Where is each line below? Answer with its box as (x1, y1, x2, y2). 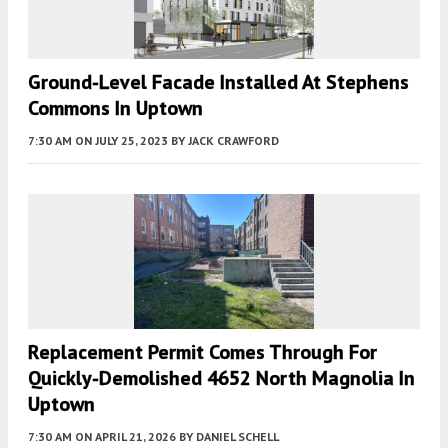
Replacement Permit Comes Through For (28, 339, 377, 366)
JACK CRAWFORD (188, 133, 279, 149)
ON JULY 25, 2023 (75, 133, 168, 149)
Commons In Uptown (28, 95, 203, 122)
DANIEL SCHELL (196, 429, 279, 445)
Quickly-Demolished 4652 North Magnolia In (28, 365, 415, 392)
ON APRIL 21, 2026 (75, 429, 176, 445)
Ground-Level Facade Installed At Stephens (28, 69, 409, 96)
